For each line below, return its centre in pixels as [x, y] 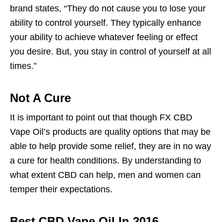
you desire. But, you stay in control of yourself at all [111, 52]
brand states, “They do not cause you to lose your [108, 9]
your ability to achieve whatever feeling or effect [104, 37]
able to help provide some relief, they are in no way [111, 146]
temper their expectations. [61, 190]
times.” [23, 66]
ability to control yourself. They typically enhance [106, 23]
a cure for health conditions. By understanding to [106, 161]
